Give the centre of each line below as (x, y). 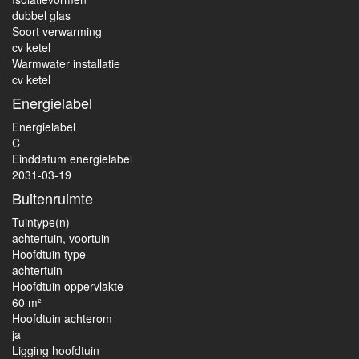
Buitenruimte (52, 198)
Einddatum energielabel (72, 159)
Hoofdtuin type (49, 254)
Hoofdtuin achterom (62, 318)
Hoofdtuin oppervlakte (68, 286)
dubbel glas (41, 15)
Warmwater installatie (66, 63)
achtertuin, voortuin (61, 238)
